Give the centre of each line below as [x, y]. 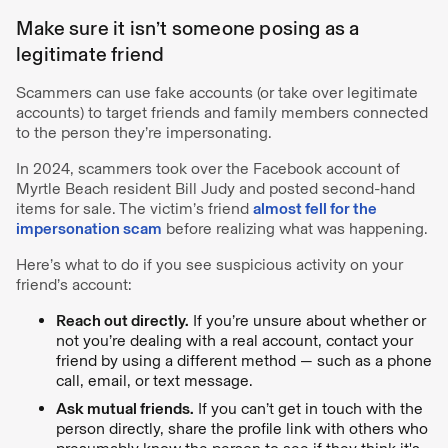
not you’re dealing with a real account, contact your [234, 340]
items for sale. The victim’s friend [134, 208]
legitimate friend [90, 53]
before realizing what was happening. [297, 228]
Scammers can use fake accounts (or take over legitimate [217, 92]
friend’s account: [76, 284]
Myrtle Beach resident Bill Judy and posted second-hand [215, 188]
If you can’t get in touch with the [308, 408]
